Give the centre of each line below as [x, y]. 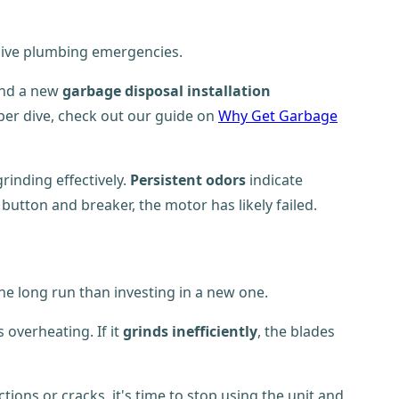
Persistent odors [188, 180]
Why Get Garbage [278, 116]
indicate [274, 180]
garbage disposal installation [167, 91]
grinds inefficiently [190, 331]
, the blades [296, 331]
